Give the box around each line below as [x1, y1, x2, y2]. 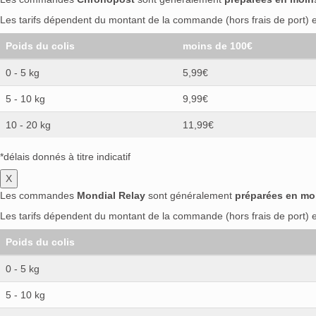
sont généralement [145, 189, 235, 201]
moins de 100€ [183, 39, 253, 51]
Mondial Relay [77, 189, 145, 201]
